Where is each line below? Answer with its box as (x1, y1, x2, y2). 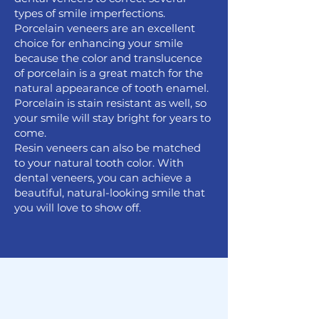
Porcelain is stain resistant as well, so (14, 96, 206, 110)
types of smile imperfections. (14, 6, 165, 20)
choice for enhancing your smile (14, 36, 183, 50)
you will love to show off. (14, 201, 141, 214)
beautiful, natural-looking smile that (14, 186, 205, 199)
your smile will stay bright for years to (14, 111, 211, 125)
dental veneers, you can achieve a (14, 171, 192, 184)
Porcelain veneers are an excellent (14, 21, 195, 35)
